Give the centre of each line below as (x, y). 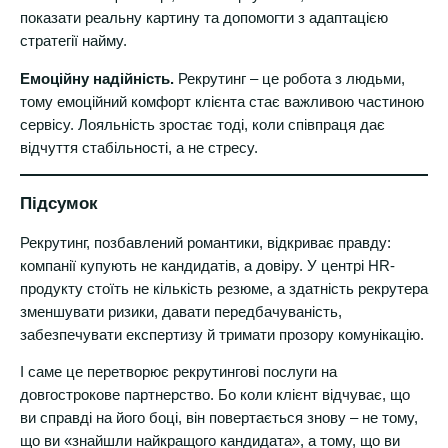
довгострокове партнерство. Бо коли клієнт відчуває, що (215, 395)
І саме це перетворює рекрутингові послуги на (178, 372)
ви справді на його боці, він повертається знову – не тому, (219, 418)
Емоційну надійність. (97, 78)
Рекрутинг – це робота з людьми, (289, 78)
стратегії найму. (73, 41)
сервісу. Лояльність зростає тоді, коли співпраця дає (202, 124)
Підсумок (59, 204)
